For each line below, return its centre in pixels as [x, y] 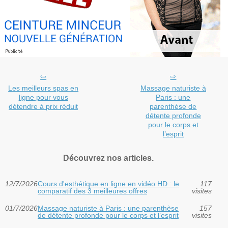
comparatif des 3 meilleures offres [92, 191]
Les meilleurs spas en [44, 88]
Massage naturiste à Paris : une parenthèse [108, 208]
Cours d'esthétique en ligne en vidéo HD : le [108, 183]
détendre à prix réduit [44, 106]
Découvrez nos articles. [108, 158]
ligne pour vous [43, 97]
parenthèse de [173, 106]
